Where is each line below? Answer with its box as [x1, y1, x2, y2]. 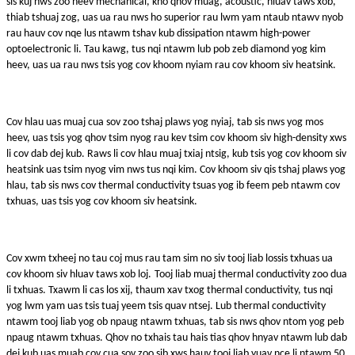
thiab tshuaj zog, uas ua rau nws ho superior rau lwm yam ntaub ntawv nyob [6, 11, 343, 24]
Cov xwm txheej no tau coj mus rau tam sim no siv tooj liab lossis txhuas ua [6, 252, 333, 265]
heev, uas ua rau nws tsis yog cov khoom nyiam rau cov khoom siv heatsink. [6, 59, 336, 71]
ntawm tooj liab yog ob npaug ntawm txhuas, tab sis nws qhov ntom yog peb [6, 315, 344, 328]
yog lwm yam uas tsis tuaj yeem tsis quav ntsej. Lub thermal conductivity [6, 300, 326, 312]
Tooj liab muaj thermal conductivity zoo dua [155, 268, 347, 281]
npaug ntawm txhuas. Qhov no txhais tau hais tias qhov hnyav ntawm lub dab [6, 331, 347, 344]
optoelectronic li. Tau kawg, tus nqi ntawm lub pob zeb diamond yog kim [6, 43, 326, 55]
